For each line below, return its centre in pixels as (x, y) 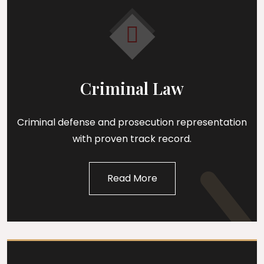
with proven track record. (132, 138)
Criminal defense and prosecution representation (132, 122)
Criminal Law (132, 88)
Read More (132, 178)
